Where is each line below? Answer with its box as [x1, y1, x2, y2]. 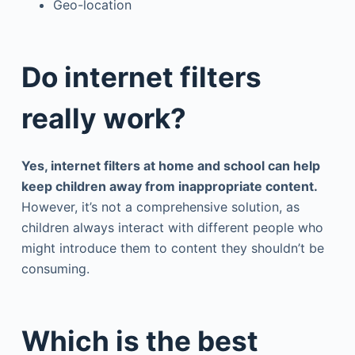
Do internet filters [21, 60, 261, 94]
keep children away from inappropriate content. [21, 177, 318, 194]
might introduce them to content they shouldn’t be [21, 239, 324, 256]
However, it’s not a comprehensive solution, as [21, 198, 300, 215]
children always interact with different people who [21, 219, 323, 235]
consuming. [21, 260, 90, 277]
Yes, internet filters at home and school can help [21, 157, 320, 174]
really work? [21, 101, 186, 135]
